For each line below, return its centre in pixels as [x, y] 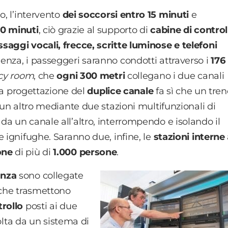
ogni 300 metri [91, 76]
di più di [33, 152]
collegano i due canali [175, 76]
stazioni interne [189, 137]
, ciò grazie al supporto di [94, 30]
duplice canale [120, 91]
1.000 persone [85, 152]
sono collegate [50, 175]
